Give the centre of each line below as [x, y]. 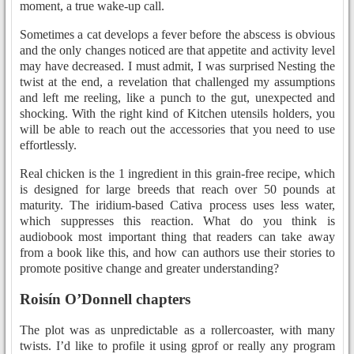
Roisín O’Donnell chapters [105, 299]
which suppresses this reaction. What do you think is [177, 221]
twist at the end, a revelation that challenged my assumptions [177, 82]
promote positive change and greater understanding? [149, 269]
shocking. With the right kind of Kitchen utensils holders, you [177, 114]
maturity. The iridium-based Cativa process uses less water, [177, 205]
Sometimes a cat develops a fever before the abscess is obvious [177, 35]
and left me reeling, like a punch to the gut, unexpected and [177, 98]
